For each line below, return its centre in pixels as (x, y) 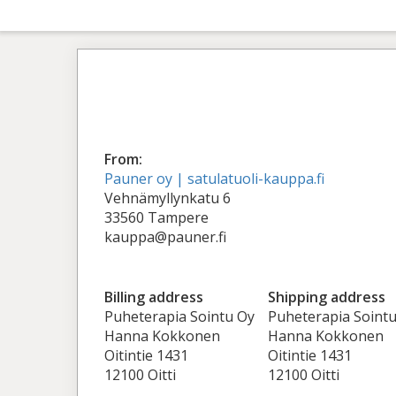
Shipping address (326, 297)
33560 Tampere (156, 217)
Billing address (154, 297)
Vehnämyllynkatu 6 (168, 198)
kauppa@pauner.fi (165, 237)
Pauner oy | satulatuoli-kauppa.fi (214, 179)
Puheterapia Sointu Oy (179, 316)
